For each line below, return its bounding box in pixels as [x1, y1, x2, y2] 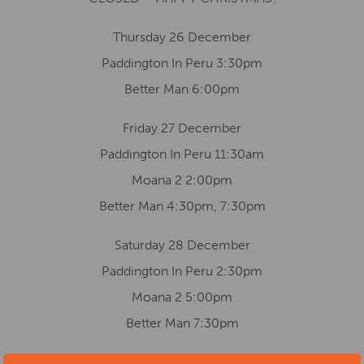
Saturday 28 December [114, 237, 250, 253]
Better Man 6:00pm [124, 81, 240, 97]
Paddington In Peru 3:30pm [102, 55, 262, 71]
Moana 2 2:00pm [132, 172, 232, 188]
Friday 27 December [123, 120, 241, 136]
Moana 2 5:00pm [132, 289, 232, 305]
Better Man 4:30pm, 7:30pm [98, 198, 266, 214]
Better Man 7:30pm [125, 315, 239, 331]
